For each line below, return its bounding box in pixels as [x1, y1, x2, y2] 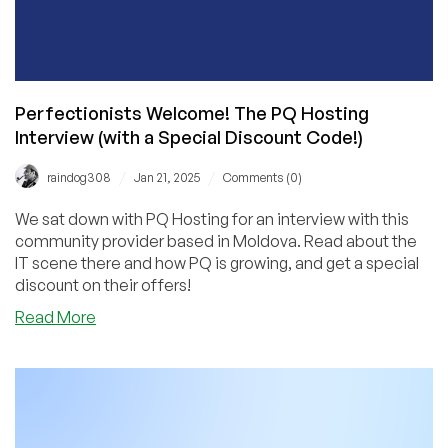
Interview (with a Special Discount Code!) [15, 125, 363, 148]
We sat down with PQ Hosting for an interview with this [15, 208, 409, 229]
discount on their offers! [15, 274, 191, 295]
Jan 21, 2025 [134, 169, 200, 185]
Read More [15, 306, 96, 327]
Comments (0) [223, 169, 302, 185]
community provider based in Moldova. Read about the [15, 230, 304, 251]
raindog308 [47, 169, 111, 185]
